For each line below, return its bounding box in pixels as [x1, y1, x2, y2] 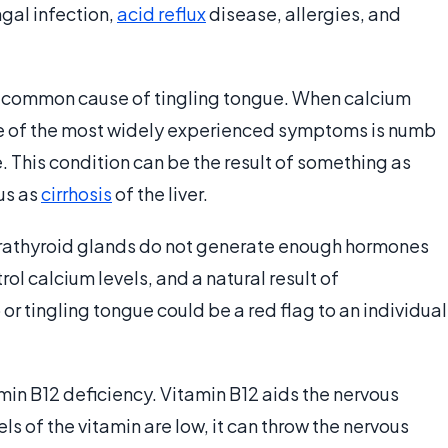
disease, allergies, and [206, 2, 401, 26]
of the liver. [112, 182, 208, 206]
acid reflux [117, 2, 206, 26]
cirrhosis [41, 182, 112, 206]
